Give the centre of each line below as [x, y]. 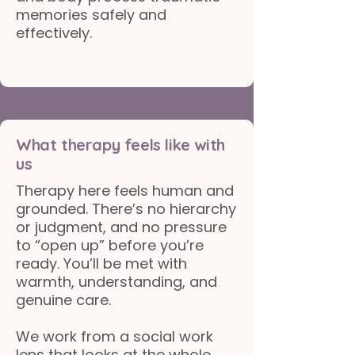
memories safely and [91, 15]
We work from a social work [115, 336]
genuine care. [63, 300]
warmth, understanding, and [116, 282]
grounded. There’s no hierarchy [126, 209]
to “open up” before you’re [110, 245]
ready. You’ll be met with [101, 263]
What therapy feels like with [120, 145]
